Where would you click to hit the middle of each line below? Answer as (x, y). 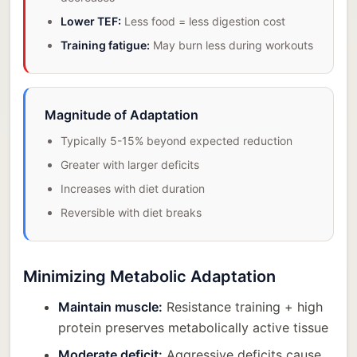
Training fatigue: (105, 45)
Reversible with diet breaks (131, 213)
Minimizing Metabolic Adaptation (149, 277)
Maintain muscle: (110, 307)
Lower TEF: (91, 22)
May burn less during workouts (231, 45)
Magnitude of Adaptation (122, 115)
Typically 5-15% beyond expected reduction (177, 141)
